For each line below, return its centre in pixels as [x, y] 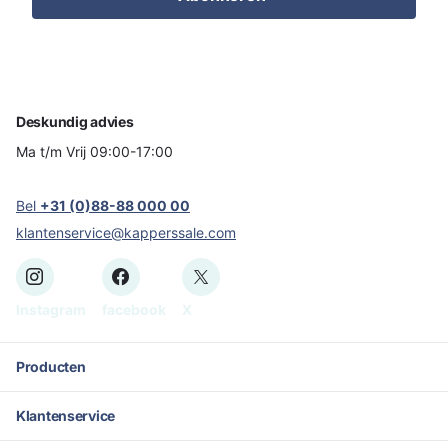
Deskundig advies [75, 122]
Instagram [51, 309]
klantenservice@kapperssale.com [126, 233]
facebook [134, 309]
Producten [51, 366]
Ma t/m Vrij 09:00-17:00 [94, 152]
